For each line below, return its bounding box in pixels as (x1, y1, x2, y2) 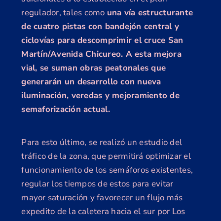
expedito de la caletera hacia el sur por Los (21, 206, 185, 218)
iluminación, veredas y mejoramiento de (21, 89, 180, 101)
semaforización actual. (21, 103, 110, 115)
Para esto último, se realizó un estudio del (21, 137, 183, 148)
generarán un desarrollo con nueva (21, 75, 161, 87)
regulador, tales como (21, 6, 107, 18)
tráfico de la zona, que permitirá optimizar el (21, 150, 191, 162)
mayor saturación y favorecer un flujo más (21, 192, 183, 204)
